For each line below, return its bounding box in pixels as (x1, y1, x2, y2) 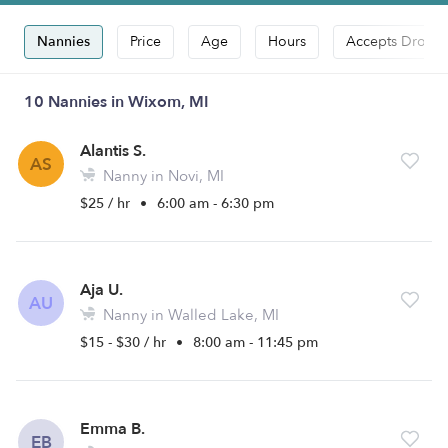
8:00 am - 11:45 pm (193, 333, 318, 352)
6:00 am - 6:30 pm (157, 194, 274, 213)
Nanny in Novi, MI (99, 166, 224, 186)
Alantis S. (80, 140, 146, 162)
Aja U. (80, 279, 123, 301)
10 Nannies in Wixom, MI (24, 91, 209, 113)
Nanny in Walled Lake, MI (99, 305, 279, 325)
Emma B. (80, 418, 145, 440)
